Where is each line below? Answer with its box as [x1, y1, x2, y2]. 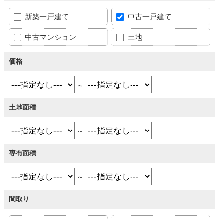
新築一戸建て [22, 12, 69, 21]
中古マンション [22, 33, 76, 42]
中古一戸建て [126, 12, 172, 21]
